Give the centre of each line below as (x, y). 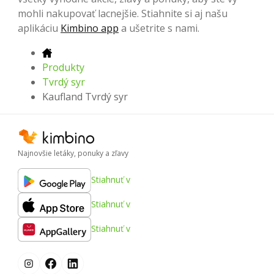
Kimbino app (90, 28)
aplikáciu (39, 28)
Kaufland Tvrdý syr (85, 96)
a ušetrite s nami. (159, 28)
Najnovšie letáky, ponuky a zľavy (73, 153)
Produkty (63, 67)
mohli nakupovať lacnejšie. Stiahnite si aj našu (123, 13)
